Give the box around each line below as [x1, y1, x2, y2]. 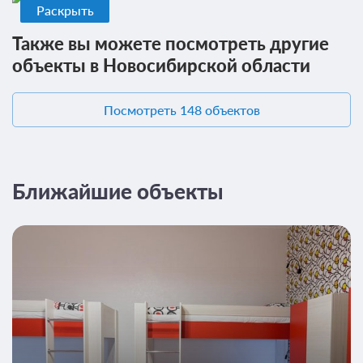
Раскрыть [36, 2, 94, 18]
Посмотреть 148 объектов [103, 101, 260, 117]
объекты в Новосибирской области [12, 53, 310, 76]
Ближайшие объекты [12, 179, 224, 204]
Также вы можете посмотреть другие [12, 32, 329, 54]
